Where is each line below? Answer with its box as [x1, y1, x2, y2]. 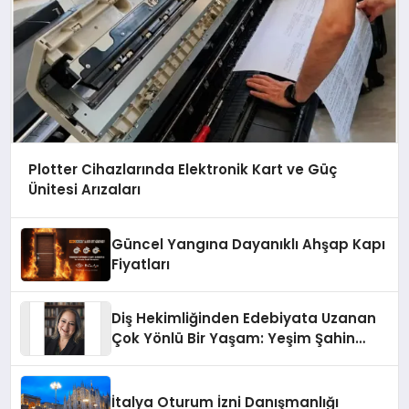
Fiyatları [111, 255, 171, 275]
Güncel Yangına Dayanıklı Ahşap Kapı [111, 235, 386, 255]
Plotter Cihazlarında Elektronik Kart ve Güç [27, 160, 337, 180]
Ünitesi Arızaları [27, 180, 141, 200]
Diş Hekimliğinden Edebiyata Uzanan [111, 309, 377, 329]
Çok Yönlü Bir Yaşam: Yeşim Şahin [111, 329, 356, 349]
